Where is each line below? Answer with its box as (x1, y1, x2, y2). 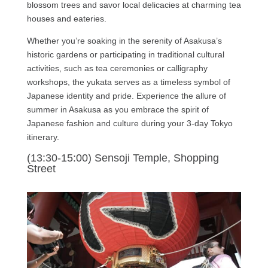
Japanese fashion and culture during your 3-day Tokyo (26, 118, 233, 129)
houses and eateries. (26, 14, 106, 24)
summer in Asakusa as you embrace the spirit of (26, 105, 209, 115)
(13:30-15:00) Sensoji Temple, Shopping (26, 152, 219, 165)
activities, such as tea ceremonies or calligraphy (26, 63, 208, 74)
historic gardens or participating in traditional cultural (26, 50, 224, 60)
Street (26, 163, 56, 175)
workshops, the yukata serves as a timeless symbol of (26, 77, 230, 87)
